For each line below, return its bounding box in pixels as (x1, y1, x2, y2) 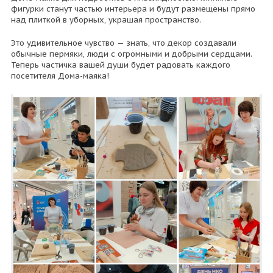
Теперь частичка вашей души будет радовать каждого (10, 60, 230, 70)
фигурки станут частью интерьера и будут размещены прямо (10, 4, 255, 14)
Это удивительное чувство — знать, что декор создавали (10, 38, 236, 48)
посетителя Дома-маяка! (10, 71, 109, 81)
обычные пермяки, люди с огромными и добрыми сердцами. (10, 49, 252, 59)
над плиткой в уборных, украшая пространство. (10, 15, 201, 25)
